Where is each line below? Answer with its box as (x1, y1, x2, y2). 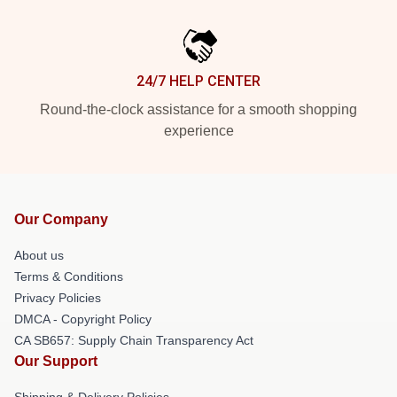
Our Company (14, 211, 108, 227)
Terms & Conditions (14, 269, 123, 284)
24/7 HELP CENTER (136, 72, 261, 90)
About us (14, 247, 64, 262)
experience (163, 122, 234, 138)
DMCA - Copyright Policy (14, 311, 152, 326)
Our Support (14, 353, 97, 369)
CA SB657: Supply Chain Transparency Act (14, 332, 253, 347)
